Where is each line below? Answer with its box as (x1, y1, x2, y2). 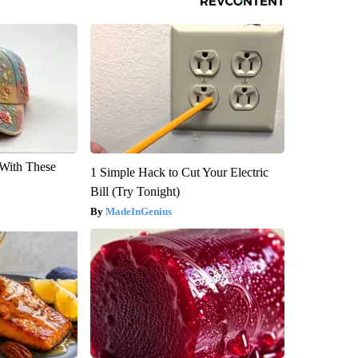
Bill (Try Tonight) (89, 184, 180, 198)
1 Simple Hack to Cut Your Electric (89, 165, 268, 179)
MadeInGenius (105, 205, 172, 217)
